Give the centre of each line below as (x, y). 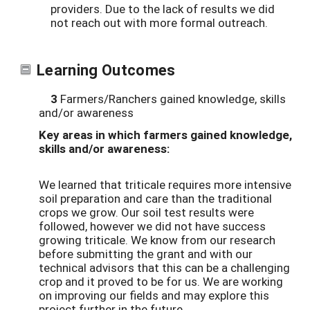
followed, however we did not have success (152, 226)
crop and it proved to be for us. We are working (161, 281)
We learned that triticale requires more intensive (165, 184)
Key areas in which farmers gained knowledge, (165, 135)
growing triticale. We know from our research (157, 239)
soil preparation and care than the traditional (155, 198)
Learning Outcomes (106, 69)
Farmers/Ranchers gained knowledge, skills (172, 98)
